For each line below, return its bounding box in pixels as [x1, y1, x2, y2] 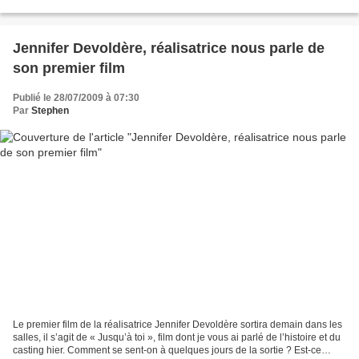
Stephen [31, 104, 69, 116]
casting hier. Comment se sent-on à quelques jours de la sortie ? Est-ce [13, 345, 321, 357]
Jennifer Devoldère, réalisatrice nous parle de [13, 39, 325, 56]
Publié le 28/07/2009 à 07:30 [13, 91, 139, 103]
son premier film [13, 59, 125, 76]
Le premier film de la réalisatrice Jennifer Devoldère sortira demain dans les [13, 319, 342, 331]
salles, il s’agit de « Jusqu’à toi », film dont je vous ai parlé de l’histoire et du [13, 332, 341, 344]
